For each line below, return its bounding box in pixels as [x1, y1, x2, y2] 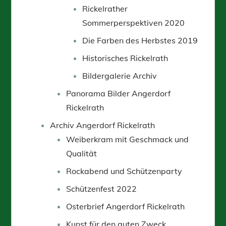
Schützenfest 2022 [66, 183, 137, 194]
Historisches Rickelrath [82, 52, 168, 63]
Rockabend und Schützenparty [66, 165, 183, 176]
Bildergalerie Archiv [82, 70, 157, 81]
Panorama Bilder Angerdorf [66, 88, 171, 98]
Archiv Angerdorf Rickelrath [50, 120, 155, 130]
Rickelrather [82, 3, 128, 14]
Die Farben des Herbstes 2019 [82, 35, 198, 45]
